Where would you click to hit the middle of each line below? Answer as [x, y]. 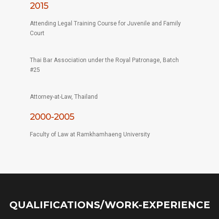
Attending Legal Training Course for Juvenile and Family [105, 24]
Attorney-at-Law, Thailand [64, 97]
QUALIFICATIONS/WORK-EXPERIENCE [109, 205]
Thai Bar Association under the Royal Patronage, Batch [104, 60]
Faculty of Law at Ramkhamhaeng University [90, 135]
